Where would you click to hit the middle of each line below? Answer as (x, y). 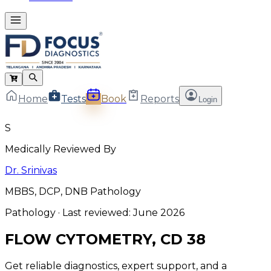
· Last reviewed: (94, 213)
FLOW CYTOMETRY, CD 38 (105, 240)
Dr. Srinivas (31, 171)
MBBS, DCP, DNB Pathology (73, 192)
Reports (160, 99)
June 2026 (159, 213)
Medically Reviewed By (60, 149)
